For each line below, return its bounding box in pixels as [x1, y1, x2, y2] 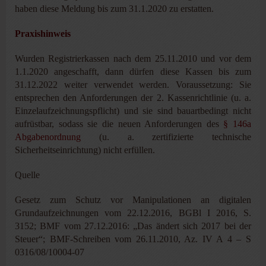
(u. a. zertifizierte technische [81, 131, 251, 142]
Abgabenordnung [15, 131, 81, 142]
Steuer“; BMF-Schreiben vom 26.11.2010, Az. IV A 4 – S [15, 233, 251, 244]
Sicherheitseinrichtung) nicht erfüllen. [15, 144, 155, 155]
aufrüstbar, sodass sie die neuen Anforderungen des [15, 118, 224, 129]
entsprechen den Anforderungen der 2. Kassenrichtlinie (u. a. [15, 92, 251, 103]
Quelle [15, 169, 40, 180]
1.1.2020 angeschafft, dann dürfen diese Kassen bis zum [15, 66, 251, 77]
